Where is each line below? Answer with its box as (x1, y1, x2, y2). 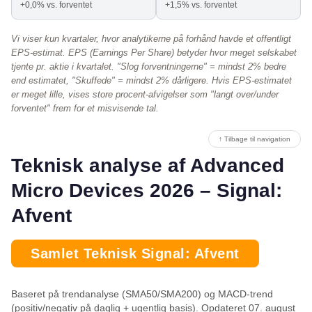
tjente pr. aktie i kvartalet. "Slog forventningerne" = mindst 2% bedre (11, 61, 286, 72)
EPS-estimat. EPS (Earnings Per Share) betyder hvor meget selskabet (11, 47, 297, 58)
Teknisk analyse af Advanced (11, 155, 284, 177)
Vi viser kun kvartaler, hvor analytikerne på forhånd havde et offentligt (11, 33, 291, 45)
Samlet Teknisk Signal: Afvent (31, 246, 240, 262)
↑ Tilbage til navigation (219, 135, 290, 143)
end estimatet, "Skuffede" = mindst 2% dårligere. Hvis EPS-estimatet (11, 75, 292, 86)
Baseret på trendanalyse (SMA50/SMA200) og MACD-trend (11, 288, 273, 300)
